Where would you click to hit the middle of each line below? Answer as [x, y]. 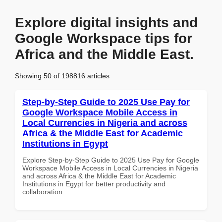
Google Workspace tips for [104, 38]
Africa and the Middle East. [104, 54]
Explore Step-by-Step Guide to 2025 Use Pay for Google [111, 160]
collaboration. [43, 192]
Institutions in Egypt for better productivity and [94, 184]
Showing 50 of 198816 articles [62, 76]
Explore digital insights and [106, 23]
